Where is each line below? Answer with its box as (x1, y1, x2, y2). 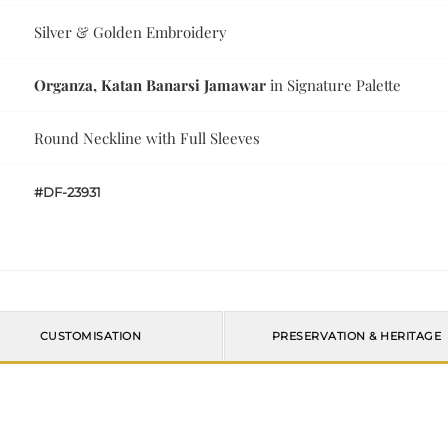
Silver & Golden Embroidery (34, 22, 228, 43)
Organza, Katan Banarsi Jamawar (34, 75, 267, 96)
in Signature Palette (266, 75, 402, 96)
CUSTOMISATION (39, 329, 142, 344)
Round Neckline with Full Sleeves (34, 128, 261, 149)
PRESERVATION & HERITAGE (271, 329, 442, 344)
